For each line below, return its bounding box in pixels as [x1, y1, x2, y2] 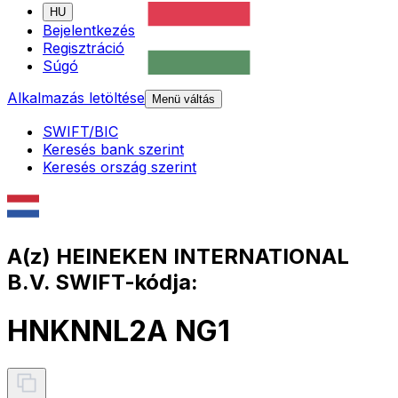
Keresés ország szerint [43, 158, 196, 177]
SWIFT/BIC [43, 123, 118, 141]
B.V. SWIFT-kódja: [7, 268, 198, 295]
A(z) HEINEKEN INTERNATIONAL [7, 243, 349, 269]
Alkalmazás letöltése [7, 89, 145, 107]
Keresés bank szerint [43, 140, 184, 159]
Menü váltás [152, 92, 215, 107]
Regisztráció [43, 39, 124, 58]
